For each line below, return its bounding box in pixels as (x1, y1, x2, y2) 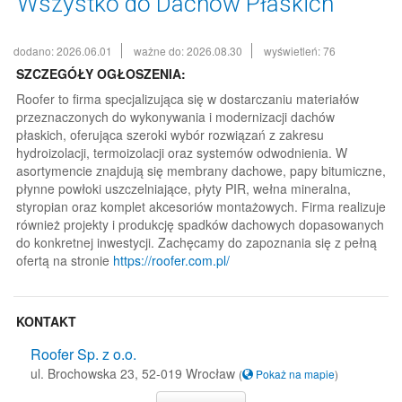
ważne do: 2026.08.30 (134, 43, 242, 58)
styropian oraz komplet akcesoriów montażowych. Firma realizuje (16, 197, 386, 215)
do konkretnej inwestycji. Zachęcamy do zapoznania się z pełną (16, 233, 377, 251)
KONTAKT (16, 312, 76, 330)
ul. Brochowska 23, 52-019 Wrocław (31, 364, 239, 382)
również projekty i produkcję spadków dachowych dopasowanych (16, 215, 384, 233)
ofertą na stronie (16, 251, 113, 269)
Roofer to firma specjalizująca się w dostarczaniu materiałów (16, 90, 359, 108)
